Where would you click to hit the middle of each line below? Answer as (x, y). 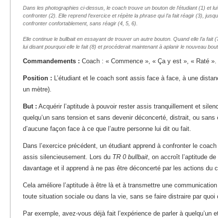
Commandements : (51, 61)
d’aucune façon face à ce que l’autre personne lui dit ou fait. (107, 129)
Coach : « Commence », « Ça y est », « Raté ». (148, 61)
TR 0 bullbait (130, 157)
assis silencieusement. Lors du (68, 157)
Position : (37, 78)
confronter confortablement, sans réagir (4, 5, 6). (80, 24)
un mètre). (37, 90)
